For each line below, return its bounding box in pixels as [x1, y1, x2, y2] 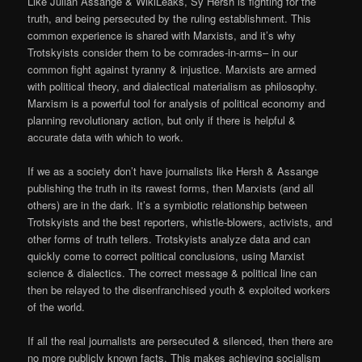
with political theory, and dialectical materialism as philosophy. [27, 78, 318, 94]
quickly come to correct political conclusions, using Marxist [27, 247, 305, 263]
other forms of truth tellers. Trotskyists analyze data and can [27, 230, 311, 246]
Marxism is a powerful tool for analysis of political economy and [27, 95, 326, 111]
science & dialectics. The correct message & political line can [27, 264, 318, 280]
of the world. [27, 298, 86, 314]
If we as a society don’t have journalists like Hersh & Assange [27, 162, 319, 179]
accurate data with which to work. [27, 128, 184, 145]
